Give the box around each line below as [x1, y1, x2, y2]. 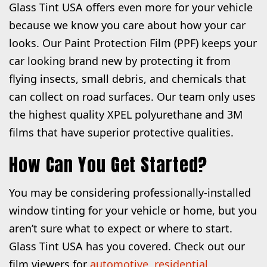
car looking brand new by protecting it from [9, 54, 231, 69]
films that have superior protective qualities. [9, 125, 234, 140]
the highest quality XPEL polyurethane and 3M [9, 107, 243, 122]
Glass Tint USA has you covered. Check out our [9, 238, 245, 253]
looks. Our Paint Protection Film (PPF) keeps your [9, 36, 257, 51]
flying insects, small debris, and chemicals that [9, 72, 246, 86]
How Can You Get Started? [9, 151, 208, 178]
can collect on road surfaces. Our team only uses [9, 89, 256, 104]
